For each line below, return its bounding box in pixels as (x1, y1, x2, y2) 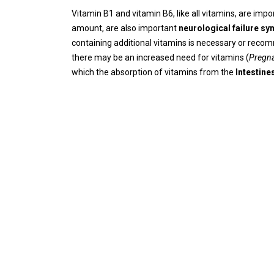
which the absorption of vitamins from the (72, 67, 235, 77)
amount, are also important (72, 23, 179, 33)
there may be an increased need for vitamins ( (72, 53, 249, 62)
